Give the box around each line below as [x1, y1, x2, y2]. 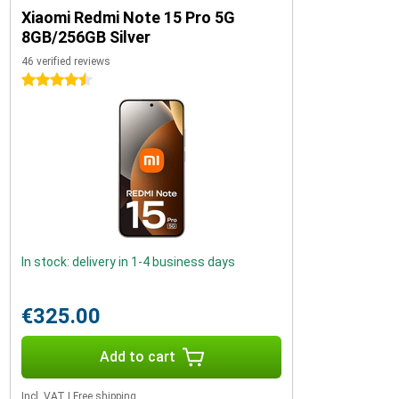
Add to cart [99, 348, 175, 365]
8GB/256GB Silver [21, 28, 151, 46]
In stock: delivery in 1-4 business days [21, 255, 235, 269]
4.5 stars [21, 73, 72, 87]
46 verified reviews [21, 55, 110, 68]
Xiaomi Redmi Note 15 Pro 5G [21, 8, 235, 27]
